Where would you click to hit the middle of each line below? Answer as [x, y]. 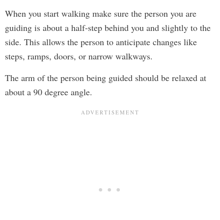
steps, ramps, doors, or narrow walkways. [79, 56]
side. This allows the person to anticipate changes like [101, 41]
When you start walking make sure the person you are [101, 13]
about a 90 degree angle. [49, 92]
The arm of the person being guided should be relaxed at [106, 77]
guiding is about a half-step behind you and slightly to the [108, 27]
